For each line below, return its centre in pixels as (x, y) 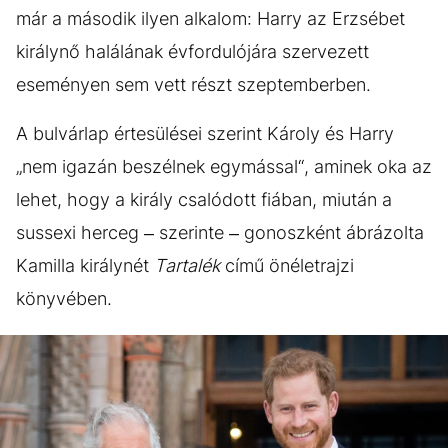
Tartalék (187, 265)
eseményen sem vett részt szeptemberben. (193, 84)
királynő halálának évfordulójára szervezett (192, 51)
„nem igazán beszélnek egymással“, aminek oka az (224, 166)
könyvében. (66, 298)
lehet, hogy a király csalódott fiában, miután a (204, 199)
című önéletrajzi (287, 265)
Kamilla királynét (85, 265)
